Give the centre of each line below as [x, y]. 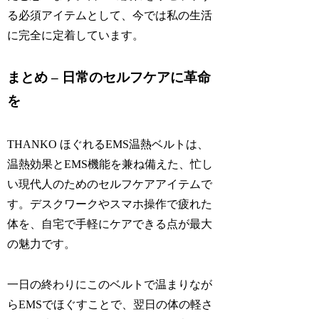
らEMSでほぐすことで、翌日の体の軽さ [110, 304]
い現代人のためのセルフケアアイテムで [110, 184]
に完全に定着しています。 [76, 35]
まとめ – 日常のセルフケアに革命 [109, 78]
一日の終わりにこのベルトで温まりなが [110, 284]
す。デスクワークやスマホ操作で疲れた [110, 204]
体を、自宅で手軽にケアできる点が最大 [110, 224]
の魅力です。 [42, 244]
